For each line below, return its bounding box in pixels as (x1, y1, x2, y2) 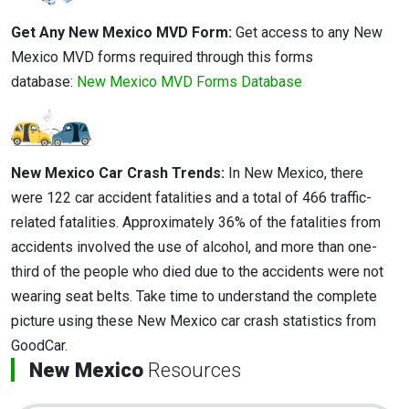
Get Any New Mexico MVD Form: (11, 24, 236, 42)
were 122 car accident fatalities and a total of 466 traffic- (11, 188, 372, 206)
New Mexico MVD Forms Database (77, 73, 302, 91)
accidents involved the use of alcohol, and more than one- (11, 237, 377, 256)
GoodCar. (11, 336, 68, 354)
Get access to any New (236, 24, 383, 42)
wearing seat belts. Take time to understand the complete (11, 287, 377, 305)
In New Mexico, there (228, 163, 363, 182)
